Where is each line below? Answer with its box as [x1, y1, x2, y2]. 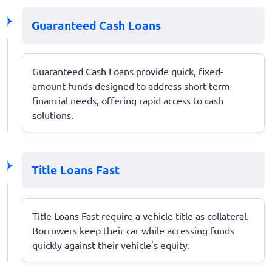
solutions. [32, 108, 73, 121]
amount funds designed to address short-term [32, 79, 230, 92]
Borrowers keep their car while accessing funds [32, 223, 234, 236]
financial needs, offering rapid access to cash [32, 93, 223, 106]
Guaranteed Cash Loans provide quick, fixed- [32, 64, 223, 77]
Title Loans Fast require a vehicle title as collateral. [32, 209, 249, 222]
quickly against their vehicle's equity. [32, 238, 190, 251]
